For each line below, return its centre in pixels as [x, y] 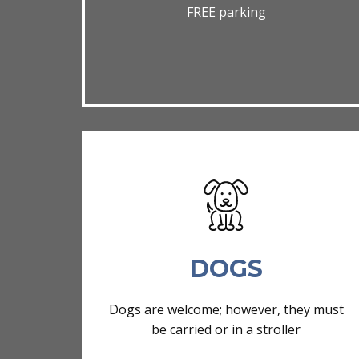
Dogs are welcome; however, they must [226, 310]
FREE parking [226, 12]
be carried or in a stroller [226, 330]
